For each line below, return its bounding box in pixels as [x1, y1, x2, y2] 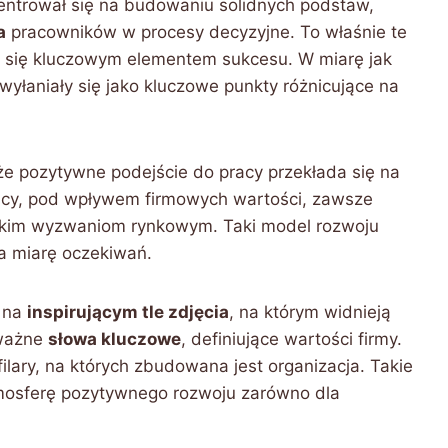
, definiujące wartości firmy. [181, 329, 402, 349]
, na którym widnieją [229, 302, 391, 322]
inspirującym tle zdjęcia [27, 302, 229, 322]
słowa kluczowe [48, 329, 181, 349]
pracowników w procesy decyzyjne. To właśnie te [6, 22, 407, 42]
